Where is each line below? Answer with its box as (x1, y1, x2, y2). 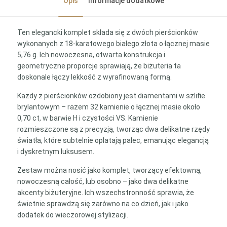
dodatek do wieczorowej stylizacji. (17, 211, 128, 219)
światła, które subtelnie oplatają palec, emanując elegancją (17, 136, 209, 144)
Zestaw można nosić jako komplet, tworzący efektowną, (17, 166, 202, 174)
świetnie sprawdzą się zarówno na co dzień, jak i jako (17, 200, 188, 208)
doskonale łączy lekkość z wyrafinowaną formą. (17, 73, 172, 81)
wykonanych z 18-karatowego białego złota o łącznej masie (17, 40, 210, 48)
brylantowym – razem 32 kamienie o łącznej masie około (17, 103, 200, 111)
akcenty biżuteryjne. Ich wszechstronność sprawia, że (17, 188, 194, 197)
